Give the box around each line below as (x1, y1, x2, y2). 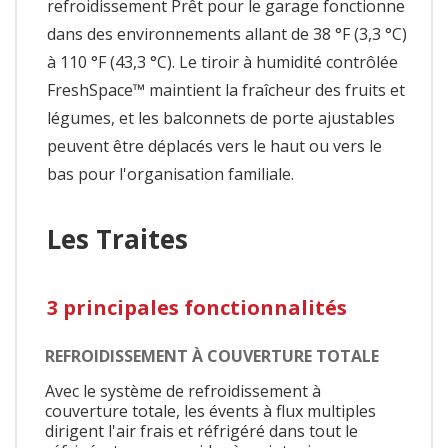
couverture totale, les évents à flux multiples (45, 400, 376, 423)
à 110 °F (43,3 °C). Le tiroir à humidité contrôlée (47, 50, 398, 73)
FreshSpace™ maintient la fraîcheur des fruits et (47, 78, 405, 101)
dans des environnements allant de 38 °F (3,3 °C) (47, 22, 407, 45)
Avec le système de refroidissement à (45, 380, 321, 403)
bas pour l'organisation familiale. (47, 162, 294, 185)
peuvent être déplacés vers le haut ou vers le (47, 134, 382, 157)
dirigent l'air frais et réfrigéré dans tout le (45, 420, 358, 443)
